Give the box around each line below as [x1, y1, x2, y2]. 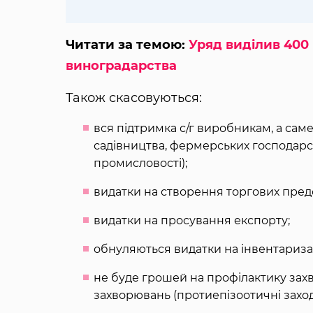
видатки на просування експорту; [93, 213, 290, 227]
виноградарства [65, 57, 177, 73]
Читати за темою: [65, 36, 189, 52]
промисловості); [93, 156, 187, 170]
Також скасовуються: [65, 89, 202, 105]
